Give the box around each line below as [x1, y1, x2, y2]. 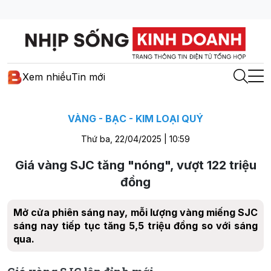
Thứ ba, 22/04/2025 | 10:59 [81, 133, 190, 144]
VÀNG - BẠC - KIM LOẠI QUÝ [68, 112, 203, 125]
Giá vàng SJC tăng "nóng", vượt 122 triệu [15, 157, 256, 172]
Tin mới [71, 71, 105, 83]
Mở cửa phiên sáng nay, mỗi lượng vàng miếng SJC [13, 206, 258, 218]
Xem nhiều [22, 71, 71, 83]
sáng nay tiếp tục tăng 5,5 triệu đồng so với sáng [13, 219, 258, 232]
